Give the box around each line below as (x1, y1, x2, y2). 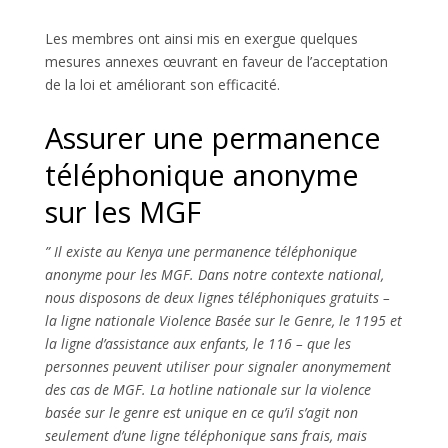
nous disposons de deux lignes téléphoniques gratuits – (44, 287, 390, 307)
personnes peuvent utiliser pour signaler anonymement (44, 356, 391, 376)
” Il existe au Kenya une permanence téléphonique (44, 241, 357, 261)
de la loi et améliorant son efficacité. (44, 74, 280, 94)
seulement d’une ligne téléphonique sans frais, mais (44, 425, 367, 445)
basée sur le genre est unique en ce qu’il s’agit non (44, 402, 358, 422)
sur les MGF (44, 191, 201, 231)
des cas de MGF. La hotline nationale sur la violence (44, 379, 371, 399)
